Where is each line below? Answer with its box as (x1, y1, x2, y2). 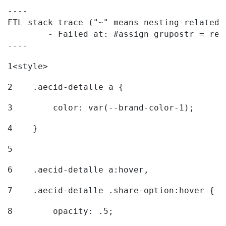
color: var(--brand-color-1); (13, 103, 199, 113)
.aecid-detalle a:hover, (13, 165, 154, 175)
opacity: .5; (13, 206, 119, 216)
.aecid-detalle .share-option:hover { (13, 186, 219, 196)
